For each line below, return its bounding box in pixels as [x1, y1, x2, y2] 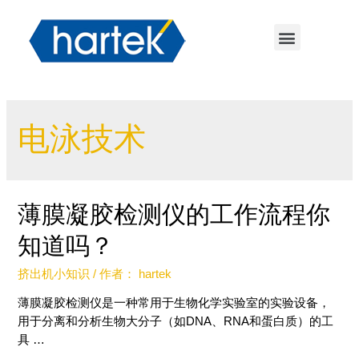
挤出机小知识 [18, 267, 91, 280]
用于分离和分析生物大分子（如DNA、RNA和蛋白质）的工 [18, 315, 334, 329]
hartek [139, 267, 172, 280]
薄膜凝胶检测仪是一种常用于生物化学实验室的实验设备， [18, 296, 331, 310]
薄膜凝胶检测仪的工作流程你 [18, 200, 331, 228]
